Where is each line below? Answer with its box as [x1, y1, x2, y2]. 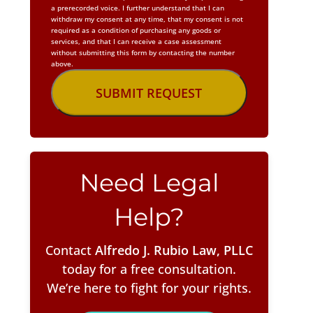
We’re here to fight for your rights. [46, 279, 252, 297]
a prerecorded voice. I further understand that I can [50, 3, 224, 13]
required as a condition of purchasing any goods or [50, 25, 221, 36]
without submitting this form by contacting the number [50, 48, 235, 58]
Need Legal [79, 168, 219, 198]
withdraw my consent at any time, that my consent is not [50, 14, 243, 24]
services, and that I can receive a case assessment [50, 36, 221, 47]
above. [50, 59, 73, 69]
